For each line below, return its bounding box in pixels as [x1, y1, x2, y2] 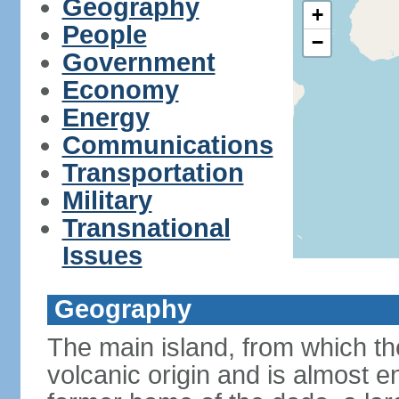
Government [61, 48, 216, 77]
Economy [61, 76, 179, 104]
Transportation [61, 159, 244, 187]
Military [61, 186, 152, 215]
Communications [61, 131, 273, 159]
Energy [61, 103, 150, 132]
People [61, 20, 147, 49]
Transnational [61, 214, 231, 242]
